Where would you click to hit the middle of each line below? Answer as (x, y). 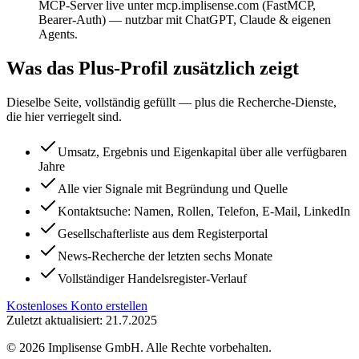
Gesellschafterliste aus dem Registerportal (163, 233)
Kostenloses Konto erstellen (77, 305)
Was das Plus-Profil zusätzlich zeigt (153, 69)
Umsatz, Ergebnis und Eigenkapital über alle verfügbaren (202, 151)
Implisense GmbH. (95, 347)
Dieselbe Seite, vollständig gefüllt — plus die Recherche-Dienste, (171, 102)
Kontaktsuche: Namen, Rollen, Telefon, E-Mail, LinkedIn (204, 211)
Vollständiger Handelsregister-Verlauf (152, 278)
